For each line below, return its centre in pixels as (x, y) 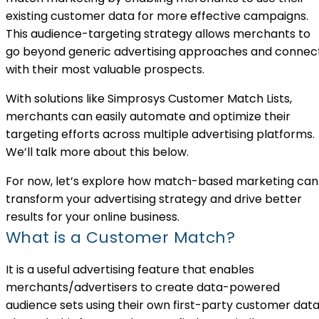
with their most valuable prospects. (106, 69)
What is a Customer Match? (120, 237)
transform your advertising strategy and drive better (154, 199)
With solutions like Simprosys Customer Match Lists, (149, 98)
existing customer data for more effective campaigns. (157, 16)
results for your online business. (93, 216)
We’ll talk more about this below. (97, 152)
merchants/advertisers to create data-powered (143, 287)
